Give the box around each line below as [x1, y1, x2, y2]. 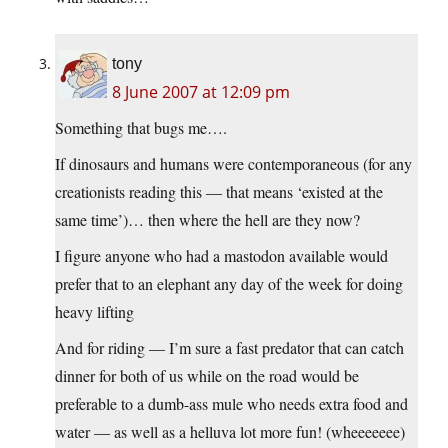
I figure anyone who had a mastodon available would [55, 245, 388, 267]
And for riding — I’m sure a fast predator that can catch [55, 337, 404, 359]
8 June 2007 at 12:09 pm [112, 81, 290, 104]
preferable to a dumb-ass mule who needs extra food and [55, 393, 408, 415]
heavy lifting [55, 301, 134, 323]
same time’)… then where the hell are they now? [55, 209, 360, 231]
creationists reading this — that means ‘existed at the [55, 181, 383, 203]
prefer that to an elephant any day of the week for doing [55, 273, 403, 295]
